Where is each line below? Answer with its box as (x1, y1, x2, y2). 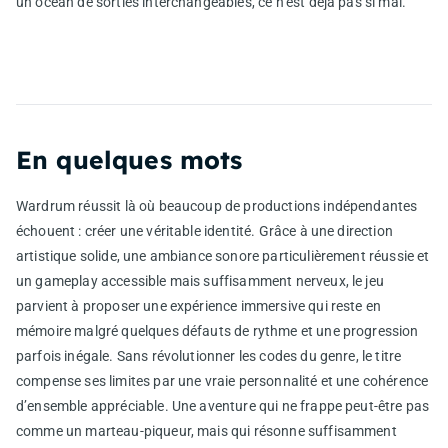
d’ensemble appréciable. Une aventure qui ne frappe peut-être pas (16, 397, 430, 414)
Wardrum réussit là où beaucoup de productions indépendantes (16, 197, 418, 214)
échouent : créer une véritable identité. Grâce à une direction (16, 222, 393, 239)
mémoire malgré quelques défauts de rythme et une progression (16, 322, 419, 339)
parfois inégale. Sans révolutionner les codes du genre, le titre (16, 347, 402, 364)
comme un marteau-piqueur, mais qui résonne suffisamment (16, 422, 397, 439)
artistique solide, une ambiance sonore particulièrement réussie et (16, 247, 430, 264)
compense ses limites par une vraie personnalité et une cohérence (16, 372, 429, 389)
